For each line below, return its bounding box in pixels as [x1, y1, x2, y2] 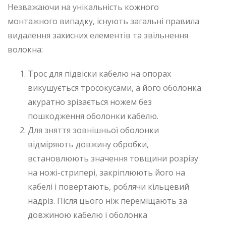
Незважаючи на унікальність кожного [8, 1, 159, 13]
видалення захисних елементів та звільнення [8, 29, 188, 41]
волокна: [8, 43, 43, 55]
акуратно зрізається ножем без [28, 96, 152, 107]
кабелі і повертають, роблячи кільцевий [28, 181, 189, 192]
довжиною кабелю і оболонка [28, 209, 147, 220]
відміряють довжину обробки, [28, 138, 149, 150]
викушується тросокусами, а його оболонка [28, 82, 201, 93]
